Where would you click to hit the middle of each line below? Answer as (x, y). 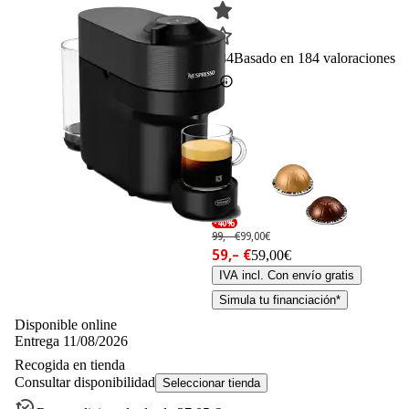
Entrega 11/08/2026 (71, 341)
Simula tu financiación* (280, 300)
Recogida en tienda (70, 365)
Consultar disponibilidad (85, 383)
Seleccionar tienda (211, 383)
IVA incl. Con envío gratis (287, 276)
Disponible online (66, 325)
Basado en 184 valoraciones (315, 58)
